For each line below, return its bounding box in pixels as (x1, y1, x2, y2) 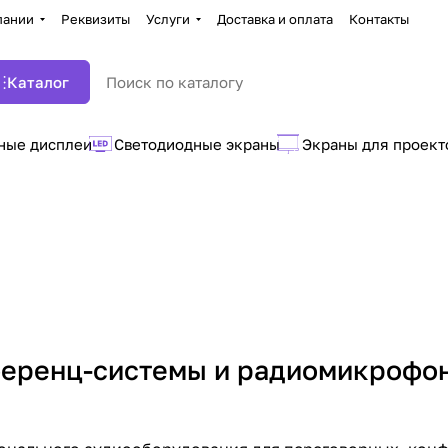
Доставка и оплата (216, 11, 333, 27)
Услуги (145, 11, 190, 27)
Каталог (7, 73, 69, 91)
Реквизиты (60, 11, 130, 27)
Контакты (348, 11, 409, 27)
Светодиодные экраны (114, 135, 280, 153)
